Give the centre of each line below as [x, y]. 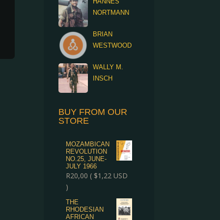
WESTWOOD [112, 45]
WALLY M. [108, 67]
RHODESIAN [85, 209]
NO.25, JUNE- [86, 159]
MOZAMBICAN [88, 144]
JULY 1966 [82, 166]
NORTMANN [111, 13]
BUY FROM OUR [93, 112]
